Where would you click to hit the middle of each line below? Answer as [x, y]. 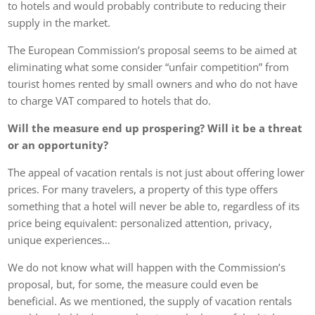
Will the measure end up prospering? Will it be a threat [155, 128]
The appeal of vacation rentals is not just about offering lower [156, 172]
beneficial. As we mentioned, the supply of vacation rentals [150, 301]
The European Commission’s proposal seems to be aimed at [153, 50]
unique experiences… [59, 239]
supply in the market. [59, 22]
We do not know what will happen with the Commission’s [147, 267]
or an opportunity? [58, 144]
